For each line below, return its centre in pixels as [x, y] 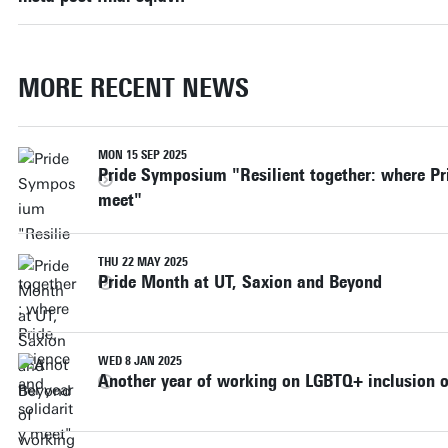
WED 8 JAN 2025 [139, 360]
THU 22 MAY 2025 [142, 261]
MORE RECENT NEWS [133, 87]
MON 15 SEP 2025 [142, 154]
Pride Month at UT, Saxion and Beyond [239, 281]
